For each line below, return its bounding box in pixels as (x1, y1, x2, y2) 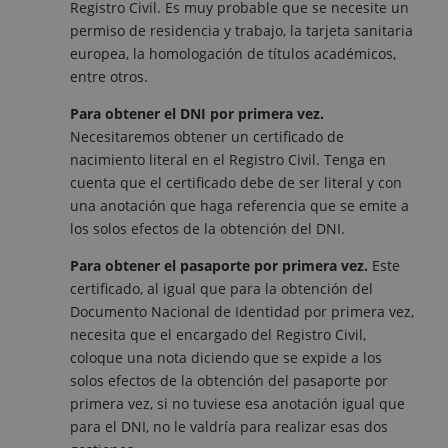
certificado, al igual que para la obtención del (70, 279, 373, 299)
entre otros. (70, 67, 148, 87)
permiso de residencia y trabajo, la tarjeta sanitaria (70, 21, 413, 41)
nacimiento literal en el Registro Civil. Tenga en (70, 150, 386, 170)
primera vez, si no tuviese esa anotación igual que (70, 394, 405, 414)
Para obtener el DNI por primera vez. (70, 104, 324, 124)
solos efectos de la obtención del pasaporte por (70, 371, 388, 391)
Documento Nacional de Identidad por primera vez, (70, 302, 414, 322)
